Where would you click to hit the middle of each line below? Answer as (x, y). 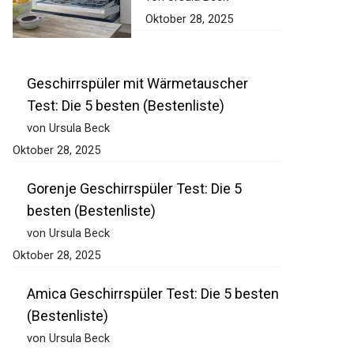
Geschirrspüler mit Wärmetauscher (137, 84)
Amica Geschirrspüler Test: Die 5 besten (153, 294)
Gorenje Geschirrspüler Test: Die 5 (134, 189)
